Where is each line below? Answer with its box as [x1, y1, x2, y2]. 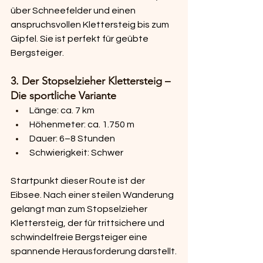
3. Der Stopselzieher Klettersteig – [11, 75, 173, 88]
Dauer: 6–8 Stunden [29, 134, 115, 144]
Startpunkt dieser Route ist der [11, 176, 147, 186]
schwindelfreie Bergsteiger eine [11, 232, 149, 242]
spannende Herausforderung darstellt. [11, 247, 177, 257]
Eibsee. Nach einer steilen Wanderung [11, 190, 176, 200]
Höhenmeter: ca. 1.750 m [29, 120, 134, 130]
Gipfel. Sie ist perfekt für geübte [11, 34, 150, 44]
